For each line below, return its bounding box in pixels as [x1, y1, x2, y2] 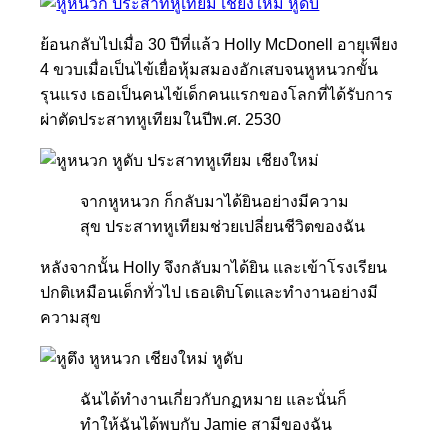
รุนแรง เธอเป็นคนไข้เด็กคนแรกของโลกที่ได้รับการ [40, 85, 394, 103]
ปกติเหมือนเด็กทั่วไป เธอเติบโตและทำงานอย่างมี [40, 283, 379, 301]
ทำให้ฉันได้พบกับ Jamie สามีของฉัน [80, 415, 333, 433]
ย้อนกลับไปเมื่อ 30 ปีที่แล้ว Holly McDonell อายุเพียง [40, 35, 399, 53]
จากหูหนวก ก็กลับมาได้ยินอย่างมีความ [80, 192, 350, 210]
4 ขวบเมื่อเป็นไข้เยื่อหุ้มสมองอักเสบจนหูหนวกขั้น [40, 60, 379, 78]
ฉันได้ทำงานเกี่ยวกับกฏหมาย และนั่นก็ [80, 390, 348, 408]
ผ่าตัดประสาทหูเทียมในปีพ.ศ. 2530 [40, 110, 282, 128]
